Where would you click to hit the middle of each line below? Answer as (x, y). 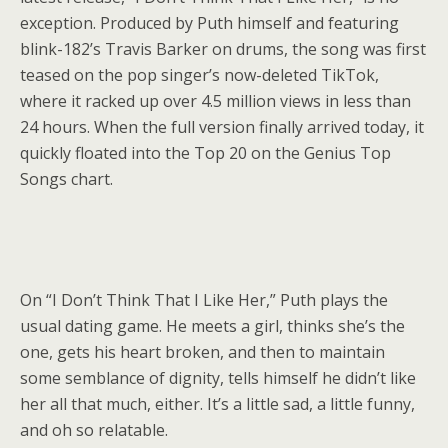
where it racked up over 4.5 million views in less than (215, 101)
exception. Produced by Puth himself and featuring (209, 23)
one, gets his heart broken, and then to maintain (202, 352)
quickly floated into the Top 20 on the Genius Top (205, 153)
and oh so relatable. (94, 430)
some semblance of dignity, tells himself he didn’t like (218, 378)
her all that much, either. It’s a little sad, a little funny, (217, 404)
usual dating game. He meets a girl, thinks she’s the (212, 326)
